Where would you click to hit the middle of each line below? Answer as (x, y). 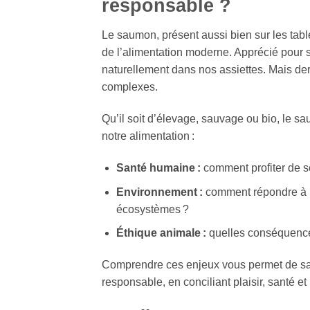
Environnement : (159, 192)
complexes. (130, 87)
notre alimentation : (148, 136)
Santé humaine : (158, 167)
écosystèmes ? (152, 209)
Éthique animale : (161, 233)
